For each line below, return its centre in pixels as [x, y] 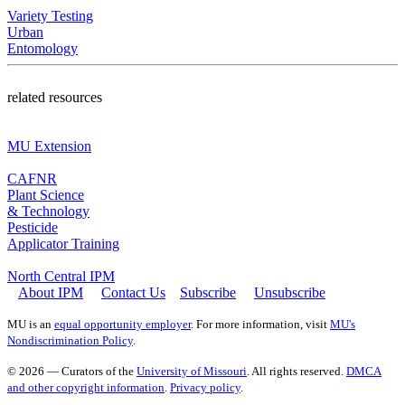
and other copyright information [86, 387]
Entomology [42, 48]
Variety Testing [50, 15]
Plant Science [46, 194]
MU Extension [49, 146]
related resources [55, 97]
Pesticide [33, 227]
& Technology [48, 211]
